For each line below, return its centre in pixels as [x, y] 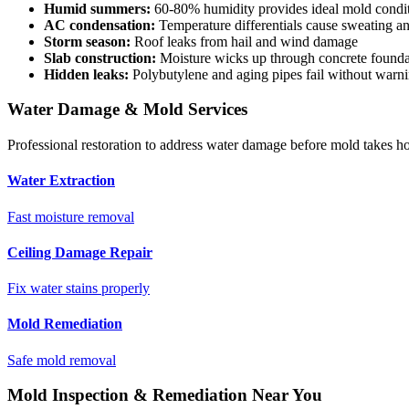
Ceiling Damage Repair [80, 252]
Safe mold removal [62, 360]
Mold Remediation [65, 324]
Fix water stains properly [79, 288]
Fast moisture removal [71, 216]
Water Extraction [61, 181]
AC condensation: [100, 25]
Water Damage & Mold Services [127, 110]
